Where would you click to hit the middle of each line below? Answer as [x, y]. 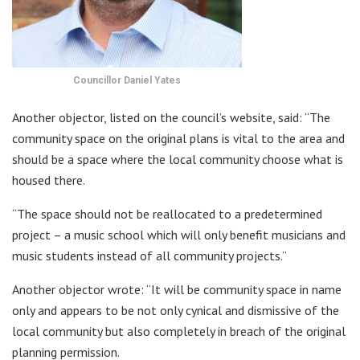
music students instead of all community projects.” [149, 256]
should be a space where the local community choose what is [178, 160]
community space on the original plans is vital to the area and [178, 139]
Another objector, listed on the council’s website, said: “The [171, 118]
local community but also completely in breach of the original [179, 331]
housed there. [49, 180]
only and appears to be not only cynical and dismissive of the [176, 311]
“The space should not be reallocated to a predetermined [167, 214]
